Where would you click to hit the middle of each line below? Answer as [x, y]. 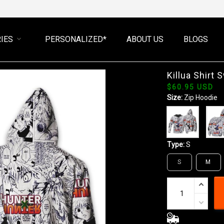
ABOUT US [145, 39]
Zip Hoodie [200, 97]
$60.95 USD [190, 87]
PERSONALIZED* [76, 39]
